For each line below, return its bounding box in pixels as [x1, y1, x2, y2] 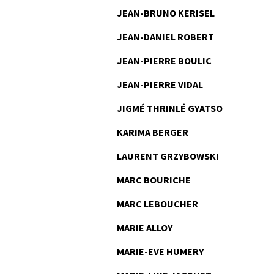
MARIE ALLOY [117, 221, 172, 234]
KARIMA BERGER [117, 126, 188, 138]
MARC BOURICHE [117, 174, 191, 186]
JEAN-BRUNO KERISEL [117, 7, 215, 19]
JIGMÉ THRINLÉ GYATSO [117, 102, 223, 114]
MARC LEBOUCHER [117, 198, 198, 210]
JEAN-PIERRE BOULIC [117, 54, 212, 67]
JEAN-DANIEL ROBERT [117, 31, 214, 43]
